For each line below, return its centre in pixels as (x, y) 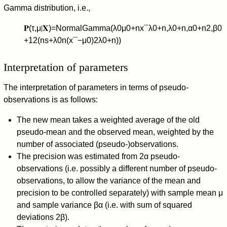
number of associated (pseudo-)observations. (97, 144)
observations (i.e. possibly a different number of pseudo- (117, 168)
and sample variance (55, 205)
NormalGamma (83, 28)
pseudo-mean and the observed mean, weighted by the (115, 132)
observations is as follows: (51, 99)
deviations (36, 217)
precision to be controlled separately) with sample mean (117, 193)
